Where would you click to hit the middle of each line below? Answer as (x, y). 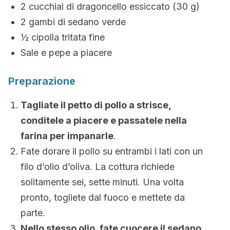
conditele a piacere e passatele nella (104, 120)
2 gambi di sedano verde (73, 22)
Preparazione (42, 81)
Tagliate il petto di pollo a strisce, (96, 105)
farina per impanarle (67, 136)
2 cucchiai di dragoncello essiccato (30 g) (110, 6)
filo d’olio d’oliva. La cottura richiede (98, 167)
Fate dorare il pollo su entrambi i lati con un (112, 151)
